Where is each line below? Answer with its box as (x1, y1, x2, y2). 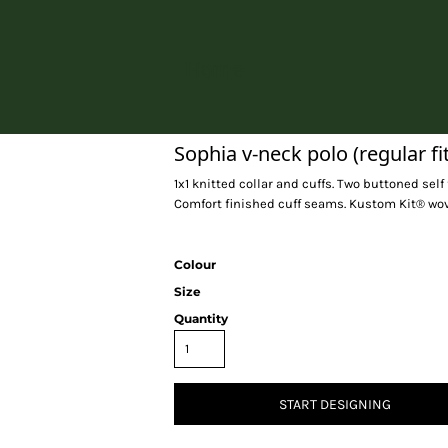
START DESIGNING (279, 396, 391, 414)
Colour (174, 257, 216, 272)
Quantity (174, 311, 228, 326)
